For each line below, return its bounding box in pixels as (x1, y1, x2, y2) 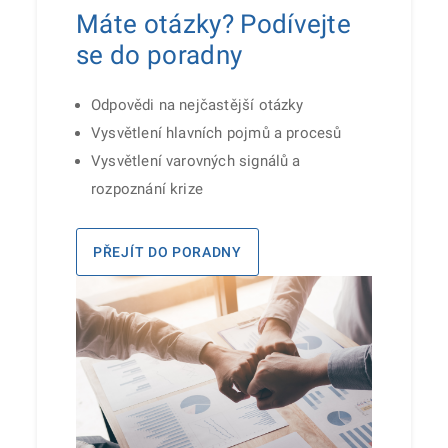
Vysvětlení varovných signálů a (91, 151, 301, 170)
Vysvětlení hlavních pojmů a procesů (91, 123, 342, 142)
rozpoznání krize (91, 179, 203, 198)
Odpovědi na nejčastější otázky (91, 95, 304, 114)
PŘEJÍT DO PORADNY (93, 243, 242, 260)
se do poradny (76, 39, 243, 70)
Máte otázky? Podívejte (76, 8, 352, 39)
